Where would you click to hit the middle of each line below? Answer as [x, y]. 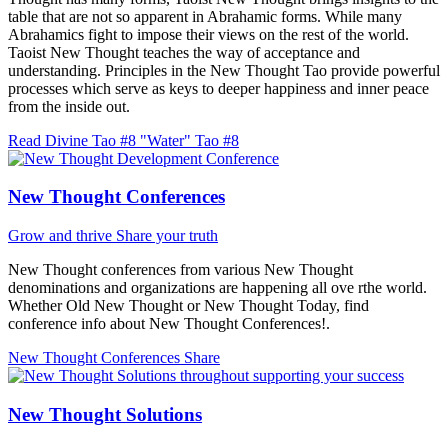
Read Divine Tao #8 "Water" [101, 140]
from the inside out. [69, 106]
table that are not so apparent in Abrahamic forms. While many [205, 16]
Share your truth [167, 236]
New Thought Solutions [105, 414]
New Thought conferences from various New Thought [180, 270]
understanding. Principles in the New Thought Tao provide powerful [224, 70]
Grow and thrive [62, 236]
